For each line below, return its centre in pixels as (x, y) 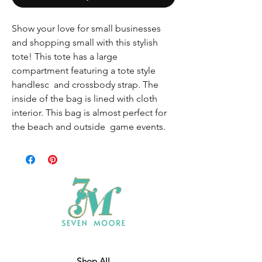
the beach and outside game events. (89, 127)
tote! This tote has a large (65, 57)
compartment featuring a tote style (84, 71)
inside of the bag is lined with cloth (85, 99)
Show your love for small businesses (86, 29)
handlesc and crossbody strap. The (85, 85)
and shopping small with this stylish (85, 43)
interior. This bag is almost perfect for (89, 113)
